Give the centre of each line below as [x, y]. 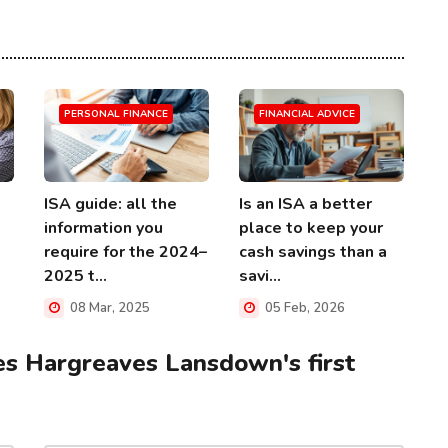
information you [103, 227]
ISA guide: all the [110, 203]
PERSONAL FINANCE [116, 114]
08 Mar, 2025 [108, 307]
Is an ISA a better [305, 203]
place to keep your [311, 227]
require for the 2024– [125, 251]
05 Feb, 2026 [303, 307]
